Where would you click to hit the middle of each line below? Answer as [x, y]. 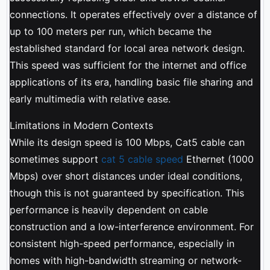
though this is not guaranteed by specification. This [127, 193]
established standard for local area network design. [127, 48]
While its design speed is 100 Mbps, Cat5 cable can [127, 142]
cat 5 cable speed [142, 159]
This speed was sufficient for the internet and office [128, 65]
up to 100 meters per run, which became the [110, 31]
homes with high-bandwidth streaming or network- [125, 260]
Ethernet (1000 [218, 159]
